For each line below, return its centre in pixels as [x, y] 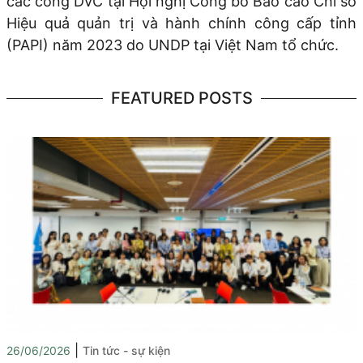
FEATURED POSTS [181, 98]
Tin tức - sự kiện [126, 350]
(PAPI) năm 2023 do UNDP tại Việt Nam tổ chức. [173, 45]
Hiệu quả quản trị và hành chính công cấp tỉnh [181, 23]
